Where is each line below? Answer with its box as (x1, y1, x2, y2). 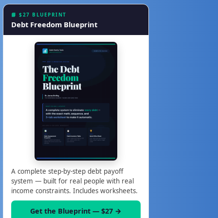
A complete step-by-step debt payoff (11, 166, 123, 176)
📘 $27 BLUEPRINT (11, 11, 67, 18)
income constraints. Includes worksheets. (11, 186, 138, 195)
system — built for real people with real (11, 176, 134, 185)
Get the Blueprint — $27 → (30, 206, 122, 216)
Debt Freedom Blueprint (11, 19, 97, 29)
